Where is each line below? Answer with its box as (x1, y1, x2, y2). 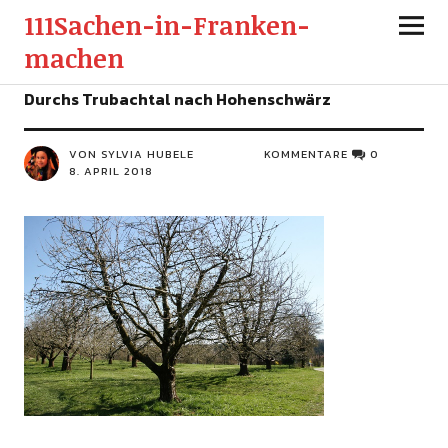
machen (23, 41, 124, 75)
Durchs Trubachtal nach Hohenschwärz (23, 87, 331, 111)
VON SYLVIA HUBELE (68, 146, 194, 162)
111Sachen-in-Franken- (23, 8, 310, 42)
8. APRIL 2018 (68, 163, 153, 179)
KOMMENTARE (264, 146, 349, 162)
